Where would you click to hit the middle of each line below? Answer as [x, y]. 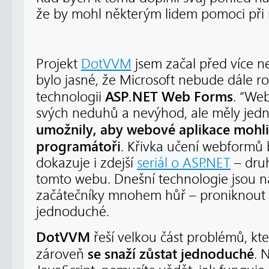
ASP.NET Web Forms [169, 97]
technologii [71, 97]
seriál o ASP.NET [184, 163]
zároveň [62, 254]
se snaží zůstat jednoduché [171, 254]
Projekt [59, 64]
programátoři [78, 147]
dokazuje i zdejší [86, 163]
